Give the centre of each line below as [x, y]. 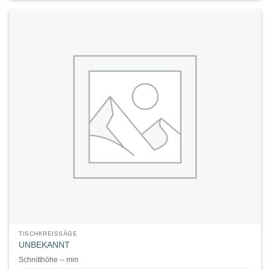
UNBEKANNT [45, 245]
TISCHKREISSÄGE [48, 234]
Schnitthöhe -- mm [49, 260]
